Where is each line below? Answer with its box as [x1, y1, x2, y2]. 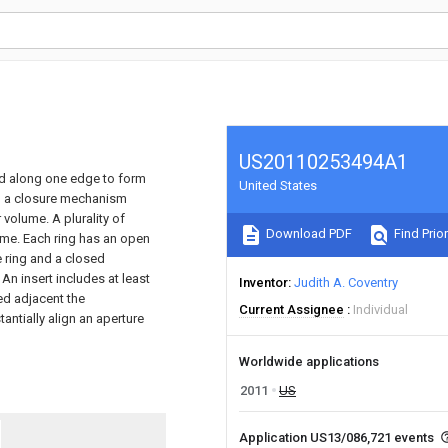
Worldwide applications [239, 354, 379, 369]
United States [239, 178, 317, 193]
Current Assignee [239, 302, 344, 317]
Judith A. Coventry [294, 275, 398, 290]
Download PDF [263, 226, 352, 242]
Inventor [239, 275, 288, 290]
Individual [353, 302, 408, 317]
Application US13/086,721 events [239, 430, 437, 445]
